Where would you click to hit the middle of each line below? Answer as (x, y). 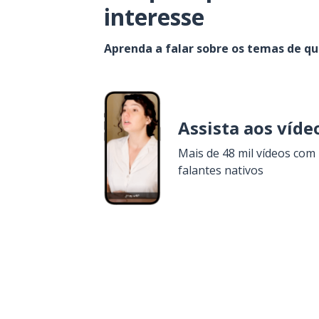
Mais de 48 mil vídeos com (247, 153)
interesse (154, 17)
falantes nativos (221, 170)
